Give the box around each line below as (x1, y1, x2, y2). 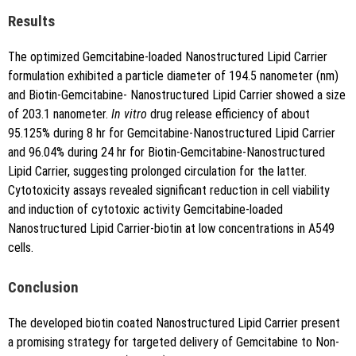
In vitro (111, 106, 147, 122)
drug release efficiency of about (147, 106, 310, 122)
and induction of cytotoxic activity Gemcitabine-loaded (8, 201, 283, 217)
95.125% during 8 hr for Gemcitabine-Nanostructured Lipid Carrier (8, 125, 335, 141)
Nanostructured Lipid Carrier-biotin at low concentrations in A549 (8, 220, 335, 236)
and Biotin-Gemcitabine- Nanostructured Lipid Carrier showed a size (8, 87, 346, 103)
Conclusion (8, 278, 79, 296)
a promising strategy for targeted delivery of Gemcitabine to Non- (8, 334, 339, 350)
